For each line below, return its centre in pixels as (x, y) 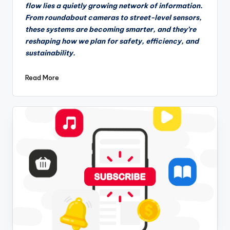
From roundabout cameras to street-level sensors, (113, 18)
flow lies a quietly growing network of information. (115, 6)
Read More (42, 77)
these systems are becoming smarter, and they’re (111, 30)
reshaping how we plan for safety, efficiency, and (112, 41)
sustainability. (50, 53)
